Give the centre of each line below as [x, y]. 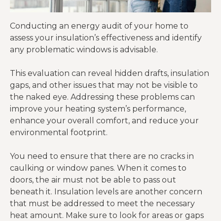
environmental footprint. [59, 132]
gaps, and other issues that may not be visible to [104, 85]
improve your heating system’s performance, [98, 109]
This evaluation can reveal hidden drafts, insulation [110, 73]
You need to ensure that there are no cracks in [102, 156]
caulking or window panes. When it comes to [98, 168]
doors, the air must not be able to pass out [93, 180]
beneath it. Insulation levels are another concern [106, 191]
